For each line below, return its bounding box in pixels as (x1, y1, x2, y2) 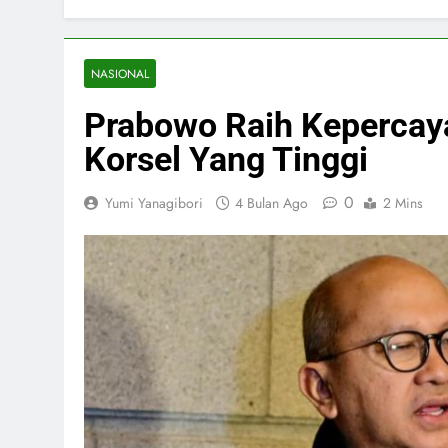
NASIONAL (91, 65, 149, 82)
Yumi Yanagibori (105, 193, 203, 213)
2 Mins (383, 193, 423, 213)
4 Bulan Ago (235, 193, 308, 213)
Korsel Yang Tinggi (84, 139, 368, 179)
